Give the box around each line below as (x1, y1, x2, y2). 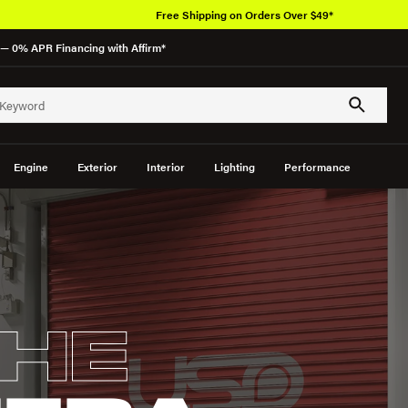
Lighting (213, 158, 255, 175)
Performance (283, 158, 351, 175)
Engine (13, 158, 48, 175)
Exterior (76, 158, 117, 175)
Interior (146, 158, 185, 175)
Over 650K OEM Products (205, 6, 335, 23)
